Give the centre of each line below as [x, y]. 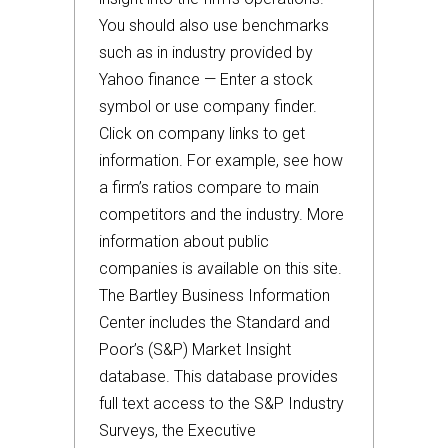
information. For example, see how [221, 160]
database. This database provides [218, 376]
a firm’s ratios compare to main [209, 187]
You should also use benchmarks [214, 25]
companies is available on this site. [220, 268]
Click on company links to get [202, 133]
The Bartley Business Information [214, 295]
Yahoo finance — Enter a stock [206, 79]
